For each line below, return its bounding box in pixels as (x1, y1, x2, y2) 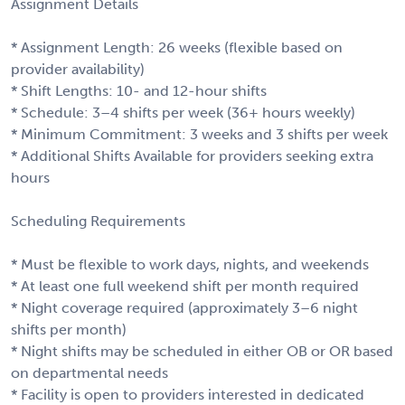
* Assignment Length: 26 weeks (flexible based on (11, 38, 343, 56)
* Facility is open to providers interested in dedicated (11, 385, 364, 403)
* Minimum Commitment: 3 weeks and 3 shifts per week (11, 125, 388, 143)
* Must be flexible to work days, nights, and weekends (11, 255, 369, 273)
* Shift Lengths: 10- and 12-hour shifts (11, 81, 267, 99)
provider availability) (11, 60, 145, 78)
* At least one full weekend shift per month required (11, 277, 359, 295)
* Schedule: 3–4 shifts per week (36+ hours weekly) (11, 103, 355, 121)
